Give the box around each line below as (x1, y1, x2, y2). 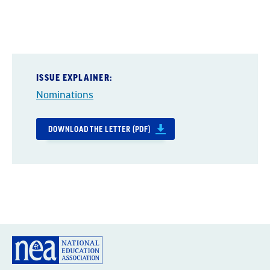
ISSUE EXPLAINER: (36, 74, 112, 83)
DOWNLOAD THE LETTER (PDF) (48, 125, 151, 133)
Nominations (36, 90, 93, 100)
